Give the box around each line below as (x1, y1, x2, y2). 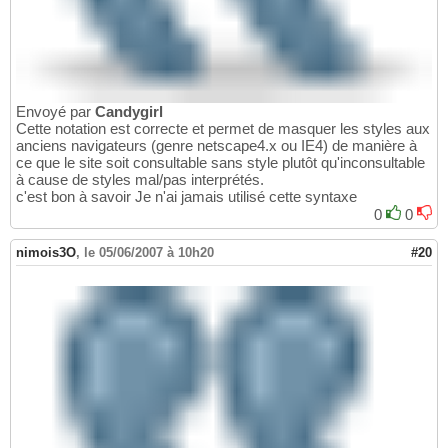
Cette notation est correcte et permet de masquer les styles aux (16, 119, 430, 137)
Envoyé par (16, 102, 95, 120)
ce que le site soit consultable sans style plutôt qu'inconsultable (16, 153, 425, 171)
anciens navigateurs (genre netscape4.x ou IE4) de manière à (16, 136, 417, 154)
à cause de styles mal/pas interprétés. (16, 170, 264, 188)
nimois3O (16, 244, 76, 260)
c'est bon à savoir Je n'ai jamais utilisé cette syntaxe (16, 187, 357, 205)
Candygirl (95, 102, 163, 120)
